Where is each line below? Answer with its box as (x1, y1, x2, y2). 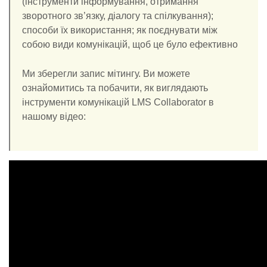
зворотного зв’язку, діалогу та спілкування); (22, 11, 213, 21)
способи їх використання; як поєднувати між (22, 25, 218, 35)
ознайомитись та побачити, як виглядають (22, 83, 208, 93)
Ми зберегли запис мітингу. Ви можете (22, 69, 190, 79)
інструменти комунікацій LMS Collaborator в (22, 97, 214, 107)
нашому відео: (22, 111, 86, 122)
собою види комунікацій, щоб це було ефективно (22, 39, 238, 49)
